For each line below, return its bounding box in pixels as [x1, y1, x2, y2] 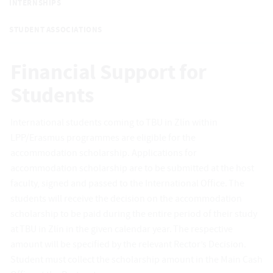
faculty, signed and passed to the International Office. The [10, 177, 244, 190]
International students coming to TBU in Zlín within [10, 116, 218, 129]
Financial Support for [10, 58, 206, 88]
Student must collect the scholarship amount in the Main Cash [10, 253, 263, 266]
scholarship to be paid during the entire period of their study [10, 208, 257, 220]
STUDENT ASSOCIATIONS [9, 24, 102, 35]
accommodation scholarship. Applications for [10, 147, 197, 159]
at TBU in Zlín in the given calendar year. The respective [10, 223, 233, 235]
